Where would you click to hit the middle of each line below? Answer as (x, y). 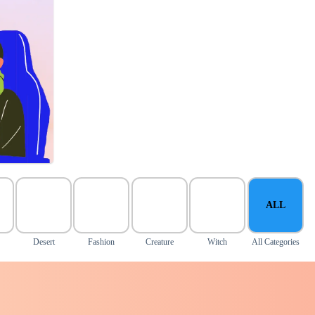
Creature (159, 242)
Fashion (102, 242)
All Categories (275, 242)
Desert (44, 242)
